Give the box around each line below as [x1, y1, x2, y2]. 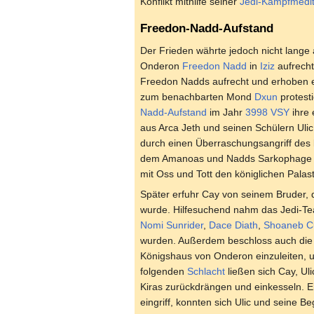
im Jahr [207, 107, 245, 118]
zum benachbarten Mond [140, 91, 254, 103]
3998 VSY [245, 107, 289, 118]
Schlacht [187, 266, 225, 278]
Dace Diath [209, 219, 258, 231]
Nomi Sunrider [140, 219, 203, 231]
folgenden [140, 266, 187, 278]
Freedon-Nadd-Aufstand [140, 22, 273, 36]
